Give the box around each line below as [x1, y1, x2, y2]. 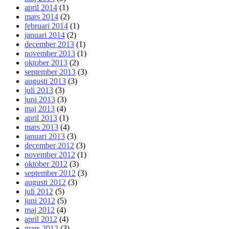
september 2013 [25, 67, 76, 76]
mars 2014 [25, 12, 58, 21]
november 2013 [25, 49, 75, 58]
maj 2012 [25, 205, 55, 214]
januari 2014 [25, 30, 65, 39]
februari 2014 [25, 21, 68, 30]
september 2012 [25, 168, 76, 177]
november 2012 [25, 150, 75, 159]
